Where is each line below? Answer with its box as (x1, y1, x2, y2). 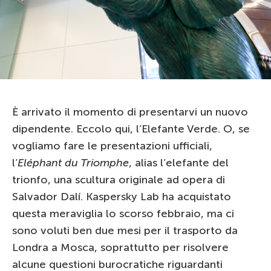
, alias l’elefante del (129, 156, 229, 169)
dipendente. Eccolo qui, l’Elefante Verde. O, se (12, 122, 250, 135)
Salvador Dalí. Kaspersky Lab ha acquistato (12, 190, 231, 203)
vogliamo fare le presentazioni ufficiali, (12, 139, 212, 152)
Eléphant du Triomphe (18, 156, 129, 169)
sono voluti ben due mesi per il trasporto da (12, 224, 238, 237)
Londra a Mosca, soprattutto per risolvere (12, 241, 229, 254)
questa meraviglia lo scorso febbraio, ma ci (12, 207, 234, 220)
